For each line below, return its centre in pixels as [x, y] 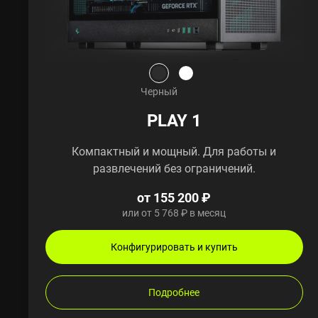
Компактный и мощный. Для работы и [174, 151]
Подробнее [174, 292]
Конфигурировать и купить [174, 246]
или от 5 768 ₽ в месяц [174, 212]
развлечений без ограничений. [174, 168]
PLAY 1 [174, 120]
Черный [159, 91]
